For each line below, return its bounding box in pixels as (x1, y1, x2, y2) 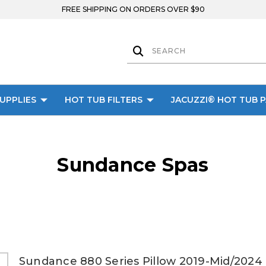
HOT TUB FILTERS (64, 94, 142, 105)
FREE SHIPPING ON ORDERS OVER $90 (61, 5, 205, 14)
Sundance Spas (57, 153, 209, 176)
